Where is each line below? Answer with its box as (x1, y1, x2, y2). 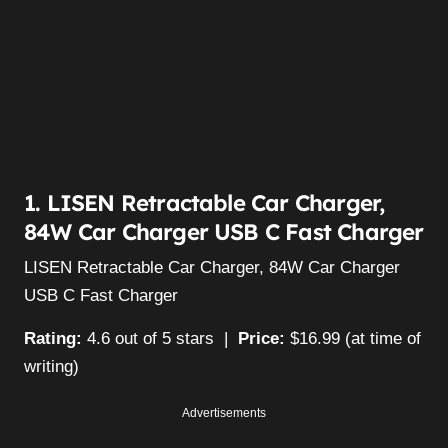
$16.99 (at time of (285, 328, 421, 348)
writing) (24, 356, 79, 376)
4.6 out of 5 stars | (82, 328, 238, 348)
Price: (238, 328, 285, 348)
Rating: (24, 328, 82, 348)
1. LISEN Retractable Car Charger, (24, 189, 385, 218)
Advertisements (182, 405, 266, 420)
